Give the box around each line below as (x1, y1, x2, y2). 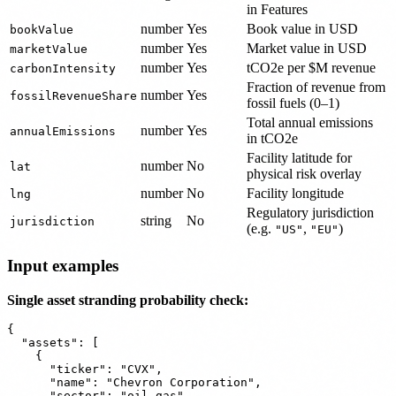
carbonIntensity (10, 62, 116, 76)
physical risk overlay (247, 166, 362, 182)
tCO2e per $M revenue (247, 60, 376, 76)
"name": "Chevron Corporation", (7, 375, 262, 389)
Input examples (7, 256, 118, 275)
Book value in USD (247, 21, 358, 37)
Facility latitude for (247, 150, 352, 166)
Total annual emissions (247, 115, 373, 131)
